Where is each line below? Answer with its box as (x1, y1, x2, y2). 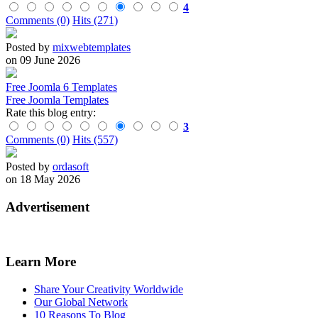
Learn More (6, 254, 76, 270)
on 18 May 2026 (6, 173, 80, 186)
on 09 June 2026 (6, 54, 80, 67)
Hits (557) (72, 133, 118, 146)
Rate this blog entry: (6, 106, 96, 119)
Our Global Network (34, 295, 128, 308)
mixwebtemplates (53, 41, 131, 54)
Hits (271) (72, 14, 118, 27)
